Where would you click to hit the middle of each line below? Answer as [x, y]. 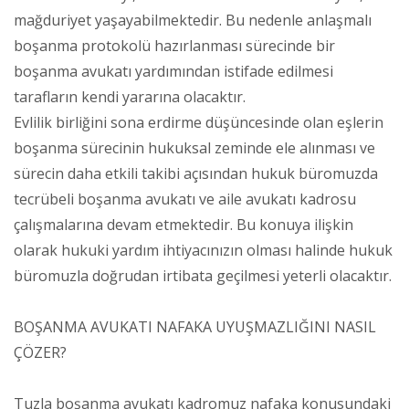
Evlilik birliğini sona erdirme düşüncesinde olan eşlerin [199, 122]
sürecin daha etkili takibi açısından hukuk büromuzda [196, 173]
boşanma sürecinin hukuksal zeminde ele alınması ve [194, 147]
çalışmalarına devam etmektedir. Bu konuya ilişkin [184, 224]
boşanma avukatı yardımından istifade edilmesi [173, 71]
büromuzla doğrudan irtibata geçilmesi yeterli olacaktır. [203, 275]
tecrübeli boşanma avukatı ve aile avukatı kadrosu [185, 199]
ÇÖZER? [40, 352]
